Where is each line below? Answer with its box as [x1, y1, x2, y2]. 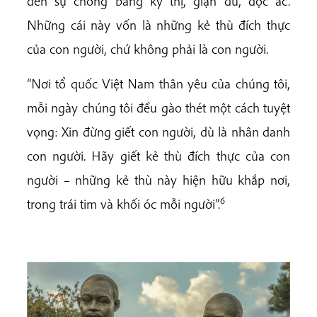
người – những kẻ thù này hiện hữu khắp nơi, [27, 171, 290, 189]
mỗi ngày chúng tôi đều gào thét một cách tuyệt [27, 99, 290, 117]
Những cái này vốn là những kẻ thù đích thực [27, 16, 290, 33]
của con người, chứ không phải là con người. [27, 40, 268, 57]
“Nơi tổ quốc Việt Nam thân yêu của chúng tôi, [27, 75, 290, 93]
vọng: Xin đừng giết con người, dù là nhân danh [27, 123, 290, 141]
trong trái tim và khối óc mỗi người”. [27, 195, 220, 213]
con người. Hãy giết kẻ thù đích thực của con [27, 147, 290, 165]
